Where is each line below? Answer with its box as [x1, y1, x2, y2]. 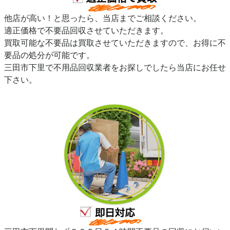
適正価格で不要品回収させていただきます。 [4, 25, 168, 35]
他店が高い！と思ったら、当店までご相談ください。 [4, 12, 201, 23]
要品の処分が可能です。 [4, 49, 94, 60]
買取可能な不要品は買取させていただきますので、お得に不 [4, 37, 226, 48]
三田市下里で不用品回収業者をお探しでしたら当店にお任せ [4, 62, 226, 72]
